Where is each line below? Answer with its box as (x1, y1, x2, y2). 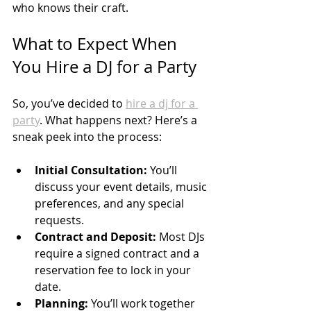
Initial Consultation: (35, 162, 147, 178)
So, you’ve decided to (12, 95, 126, 111)
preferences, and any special (35, 195, 187, 211)
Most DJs (156, 228, 208, 244)
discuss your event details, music (35, 178, 210, 194)
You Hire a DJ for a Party (12, 55, 196, 78)
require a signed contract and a (35, 245, 202, 261)
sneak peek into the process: (12, 128, 162, 144)
